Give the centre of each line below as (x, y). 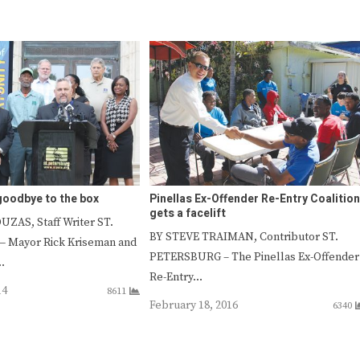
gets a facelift (187, 213)
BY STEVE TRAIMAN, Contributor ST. (243, 237)
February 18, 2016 (193, 305)
